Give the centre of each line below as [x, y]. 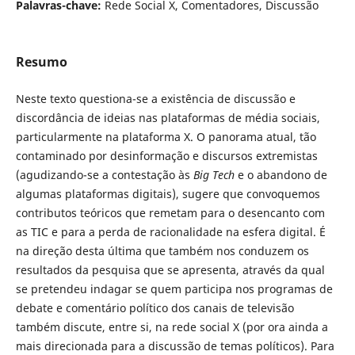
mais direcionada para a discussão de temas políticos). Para [175, 345]
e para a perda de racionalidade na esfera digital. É [188, 231]
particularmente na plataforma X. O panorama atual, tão [166, 136]
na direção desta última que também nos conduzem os [162, 250]
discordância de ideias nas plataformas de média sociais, [168, 117]
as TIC [32, 231]
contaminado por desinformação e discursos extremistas [166, 155]
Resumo [41, 61]
